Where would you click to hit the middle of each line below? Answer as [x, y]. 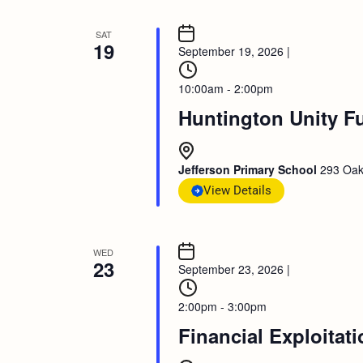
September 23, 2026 [231, 269]
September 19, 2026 [231, 51]
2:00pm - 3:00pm [222, 306]
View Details [237, 190]
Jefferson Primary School [249, 169]
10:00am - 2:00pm [225, 88]
